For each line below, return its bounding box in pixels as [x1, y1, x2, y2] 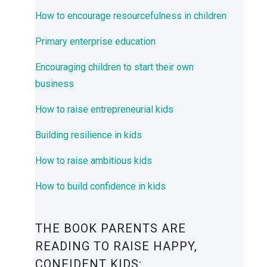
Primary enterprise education [35, 35, 156, 47]
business [35, 77, 74, 89]
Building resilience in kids [35, 129, 142, 141]
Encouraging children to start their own [35, 61, 194, 73]
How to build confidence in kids [35, 180, 166, 192]
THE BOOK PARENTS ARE [35, 221, 186, 235]
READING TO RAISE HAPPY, [35, 238, 197, 253]
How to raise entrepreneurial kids [35, 103, 173, 115]
